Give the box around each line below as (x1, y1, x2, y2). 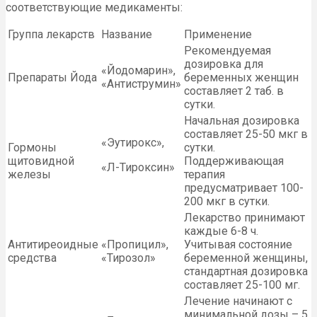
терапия (184, 167, 225, 181)
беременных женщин (184, 70, 299, 84)
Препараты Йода (8, 70, 97, 84)
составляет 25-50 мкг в (184, 127, 308, 141)
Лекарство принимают (184, 210, 305, 224)
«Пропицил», (101, 237, 168, 251)
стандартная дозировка (184, 264, 308, 278)
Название (101, 27, 152, 41)
